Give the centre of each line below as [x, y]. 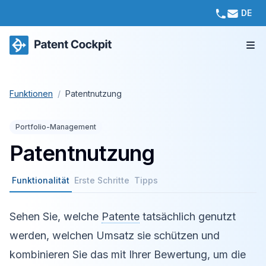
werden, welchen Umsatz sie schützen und [115, 235]
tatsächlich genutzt [188, 216]
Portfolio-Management [56, 127]
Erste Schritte [102, 180]
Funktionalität [41, 180]
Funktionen [31, 94]
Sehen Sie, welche [56, 216]
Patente [121, 216]
